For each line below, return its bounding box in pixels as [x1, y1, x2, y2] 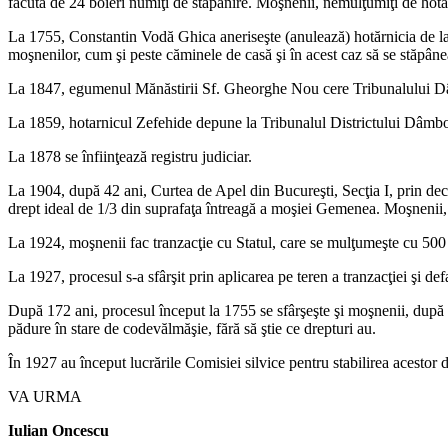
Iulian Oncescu [8, 421, 109, 439]
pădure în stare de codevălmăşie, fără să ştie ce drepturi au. [8, 319, 376, 337]
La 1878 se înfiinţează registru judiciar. [8, 147, 252, 165]
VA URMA [8, 387, 82, 405]
